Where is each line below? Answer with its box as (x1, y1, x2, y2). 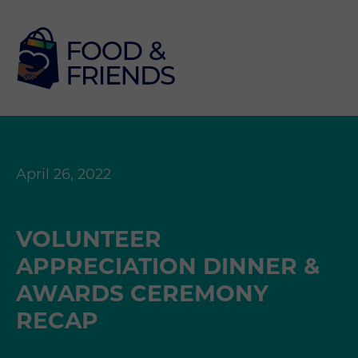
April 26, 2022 (16, 165, 111, 183)
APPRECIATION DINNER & (16, 253, 320, 280)
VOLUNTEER (16, 225, 161, 253)
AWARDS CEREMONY (16, 280, 268, 307)
